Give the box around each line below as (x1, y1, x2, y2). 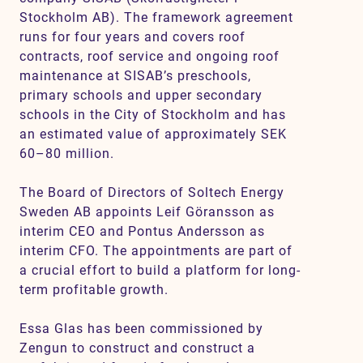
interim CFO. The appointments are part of (19, 243, 293, 258)
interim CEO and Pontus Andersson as (19, 224, 265, 239)
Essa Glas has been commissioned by (19, 321, 263, 336)
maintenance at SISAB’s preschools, (19, 68, 251, 83)
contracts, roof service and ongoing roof (19, 49, 280, 64)
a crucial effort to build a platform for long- (19, 263, 301, 278)
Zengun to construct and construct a (19, 340, 255, 356)
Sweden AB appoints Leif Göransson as (19, 204, 275, 220)
